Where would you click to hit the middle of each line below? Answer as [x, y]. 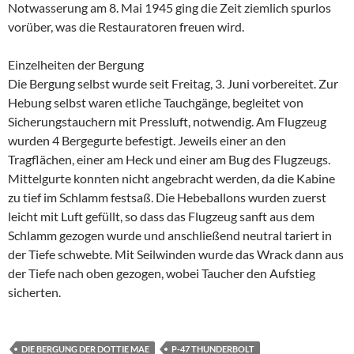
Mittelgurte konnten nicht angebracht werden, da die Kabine [171, 178]
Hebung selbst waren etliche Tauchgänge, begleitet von [156, 102]
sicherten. [34, 292]
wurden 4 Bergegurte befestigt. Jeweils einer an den [147, 140]
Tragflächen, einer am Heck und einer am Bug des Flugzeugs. [169, 159]
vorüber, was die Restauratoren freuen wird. [126, 26]
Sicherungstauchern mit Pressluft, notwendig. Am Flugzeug [167, 121]
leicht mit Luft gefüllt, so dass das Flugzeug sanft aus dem [161, 216]
